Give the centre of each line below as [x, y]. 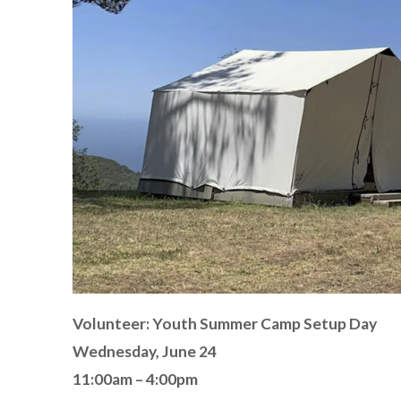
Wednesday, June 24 [144, 351]
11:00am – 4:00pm [135, 379]
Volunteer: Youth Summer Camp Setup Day [224, 323]
